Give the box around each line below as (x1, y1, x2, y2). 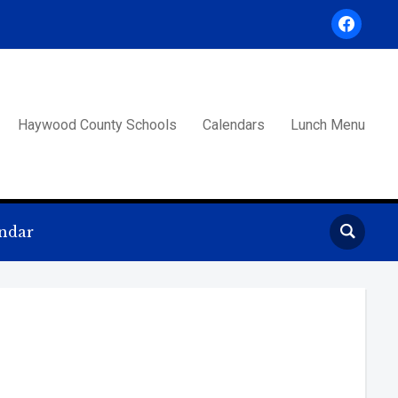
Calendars (203, 115, 265, 133)
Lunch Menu (291, 115, 365, 133)
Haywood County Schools (18, 115, 177, 133)
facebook (330, 10, 384, 24)
